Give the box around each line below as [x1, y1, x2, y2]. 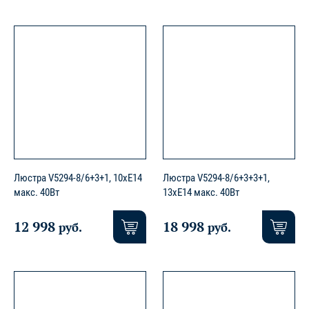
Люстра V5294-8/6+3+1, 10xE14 [14, 172, 142, 185]
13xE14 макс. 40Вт [163, 186, 239, 199]
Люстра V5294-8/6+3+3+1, [163, 172, 270, 185]
